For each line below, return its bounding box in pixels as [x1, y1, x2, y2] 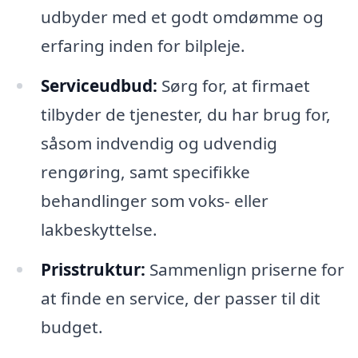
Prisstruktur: [40, 258, 145, 281]
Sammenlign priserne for [145, 258, 344, 281]
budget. [40, 316, 103, 339]
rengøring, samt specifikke [40, 161, 250, 184]
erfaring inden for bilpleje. [40, 34, 245, 58]
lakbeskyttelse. [40, 218, 157, 241]
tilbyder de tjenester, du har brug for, [40, 103, 331, 126]
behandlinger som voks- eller [40, 189, 268, 213]
